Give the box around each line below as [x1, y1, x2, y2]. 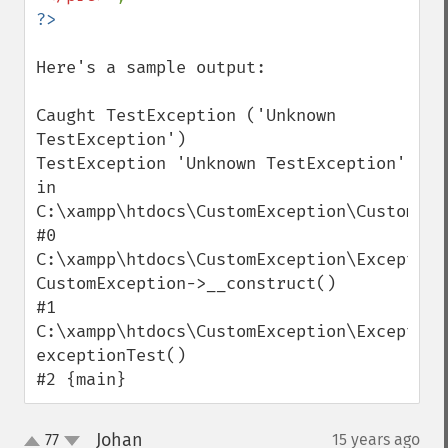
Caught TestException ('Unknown [36, 105, 336, 126]
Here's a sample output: [36, 57, 266, 78]
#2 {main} [36, 369, 126, 390]
